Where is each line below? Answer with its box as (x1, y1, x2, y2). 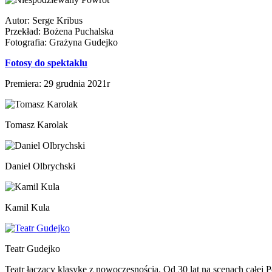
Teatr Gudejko (5, 243, 60, 254)
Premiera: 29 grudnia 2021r (5, 78, 110, 89)
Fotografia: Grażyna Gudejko (5, 36, 118, 47)
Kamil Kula (5, 202, 50, 212)
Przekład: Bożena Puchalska (5, 25, 114, 36)
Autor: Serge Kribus (5, 15, 83, 25)
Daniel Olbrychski (5, 160, 75, 171)
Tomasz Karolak (5, 119, 68, 130)
